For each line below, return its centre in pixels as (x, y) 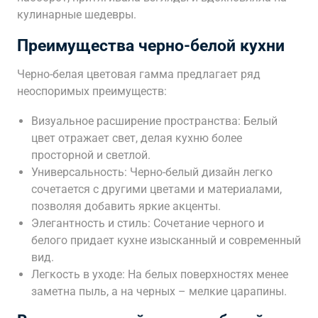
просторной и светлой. (91, 155)
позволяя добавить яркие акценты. (126, 206)
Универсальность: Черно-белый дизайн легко (152, 172)
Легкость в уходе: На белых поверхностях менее (160, 274)
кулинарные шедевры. (77, 15)
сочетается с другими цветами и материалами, (157, 189)
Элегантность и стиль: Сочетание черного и (148, 223)
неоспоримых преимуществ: (92, 91)
